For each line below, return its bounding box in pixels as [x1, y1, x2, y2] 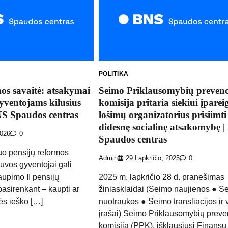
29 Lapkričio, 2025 [125, 155, 180, 162]
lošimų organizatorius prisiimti [98, 109, 226, 121]
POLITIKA [98, 70, 129, 77]
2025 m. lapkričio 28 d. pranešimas [98, 173, 224, 182]
